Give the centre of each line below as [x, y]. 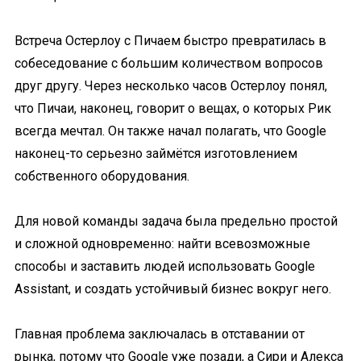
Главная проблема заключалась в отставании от [160, 334]
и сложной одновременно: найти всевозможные [162, 244]
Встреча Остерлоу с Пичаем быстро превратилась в [170, 41]
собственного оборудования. [102, 176]
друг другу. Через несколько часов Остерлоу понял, [171, 86]
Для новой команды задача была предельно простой [176, 221]
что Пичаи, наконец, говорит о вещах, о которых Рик [173, 108]
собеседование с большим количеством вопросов [169, 63]
